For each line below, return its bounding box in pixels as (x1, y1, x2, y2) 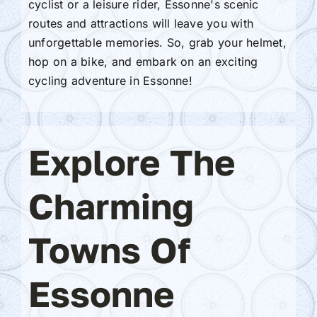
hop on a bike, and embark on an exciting (28, 54, 258, 69)
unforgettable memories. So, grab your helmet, (28, 35, 287, 50)
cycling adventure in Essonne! (28, 73, 192, 88)
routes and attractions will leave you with (28, 16, 254, 30)
